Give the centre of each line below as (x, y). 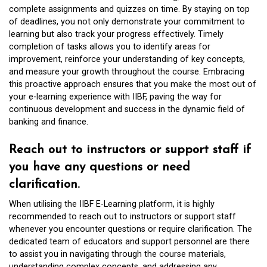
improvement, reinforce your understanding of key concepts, (127, 60)
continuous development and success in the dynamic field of (127, 110)
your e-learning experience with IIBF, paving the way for (115, 97)
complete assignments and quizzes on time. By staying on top (129, 10)
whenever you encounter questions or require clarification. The (131, 229)
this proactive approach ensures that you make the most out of (133, 85)
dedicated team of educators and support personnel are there (129, 241)
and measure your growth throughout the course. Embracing (127, 72)
